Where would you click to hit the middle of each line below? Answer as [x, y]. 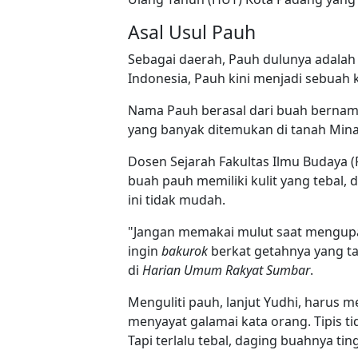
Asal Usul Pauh [192, 32]
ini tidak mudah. [177, 199]
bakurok [185, 251]
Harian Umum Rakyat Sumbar [226, 270]
